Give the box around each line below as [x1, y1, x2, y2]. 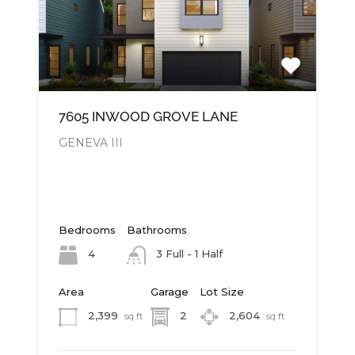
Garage [151, 285, 189, 299]
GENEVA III [59, 136, 123, 150]
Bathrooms [127, 223, 187, 236]
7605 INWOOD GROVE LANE [59, 109, 238, 124]
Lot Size [200, 285, 244, 299]
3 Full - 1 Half [156, 247, 223, 261]
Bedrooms [59, 223, 116, 236]
